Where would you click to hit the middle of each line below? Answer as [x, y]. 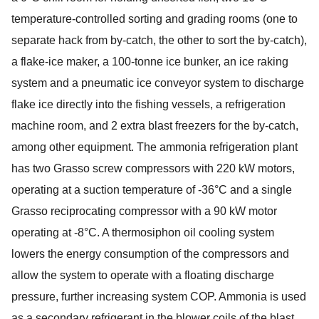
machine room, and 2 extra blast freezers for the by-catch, [155, 126]
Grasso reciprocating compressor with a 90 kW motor [144, 211]
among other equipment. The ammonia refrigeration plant [155, 147]
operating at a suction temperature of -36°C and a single [152, 190]
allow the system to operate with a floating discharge [143, 275]
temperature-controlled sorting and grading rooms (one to [155, 19]
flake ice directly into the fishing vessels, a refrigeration [148, 104]
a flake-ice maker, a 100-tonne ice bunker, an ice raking [150, 62]
